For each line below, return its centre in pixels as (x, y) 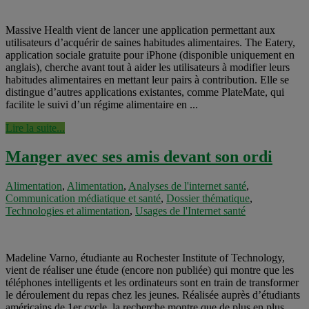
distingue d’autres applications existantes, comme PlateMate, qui (145, 92)
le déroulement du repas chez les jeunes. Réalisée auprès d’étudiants (153, 295)
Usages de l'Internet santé (190, 211)
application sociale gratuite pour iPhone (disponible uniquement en (150, 54)
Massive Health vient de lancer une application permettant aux (140, 30)
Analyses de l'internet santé (187, 186)
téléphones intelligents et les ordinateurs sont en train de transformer (152, 283)
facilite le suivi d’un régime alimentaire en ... (102, 104)
